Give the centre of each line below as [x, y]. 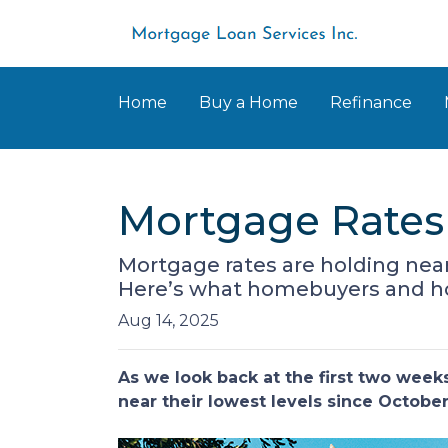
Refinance [371, 102]
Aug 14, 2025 [168, 320]
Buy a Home [248, 102]
